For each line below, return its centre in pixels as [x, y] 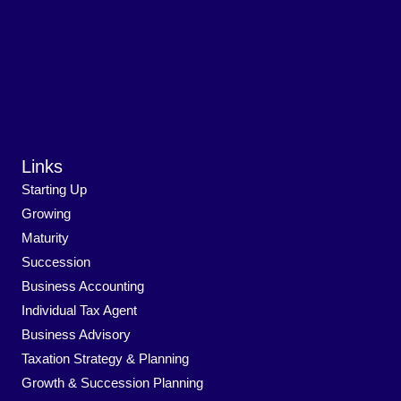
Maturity [45, 239]
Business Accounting [83, 287]
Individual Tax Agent [79, 311]
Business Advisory [76, 335]
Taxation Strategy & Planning [105, 359]
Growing [46, 214]
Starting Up [54, 190]
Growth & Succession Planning [112, 384]
